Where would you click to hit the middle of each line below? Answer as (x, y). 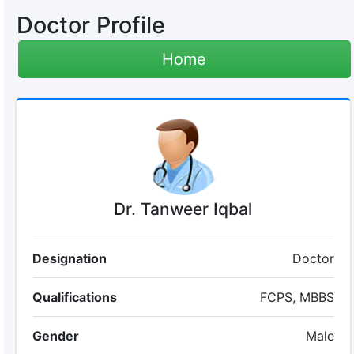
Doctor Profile (90, 25)
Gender (55, 336)
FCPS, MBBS (298, 297)
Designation (69, 258)
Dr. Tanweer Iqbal (183, 209)
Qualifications (74, 297)
